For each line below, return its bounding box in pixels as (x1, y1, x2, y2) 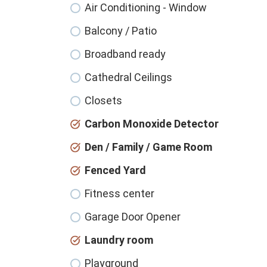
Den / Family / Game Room (85, 141, 212, 154)
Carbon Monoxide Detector (85, 117, 219, 131)
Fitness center (85, 187, 154, 200)
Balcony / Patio (85, 24, 157, 38)
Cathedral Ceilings (85, 71, 172, 84)
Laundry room (85, 234, 153, 247)
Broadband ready (85, 48, 166, 61)
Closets (85, 94, 122, 107)
